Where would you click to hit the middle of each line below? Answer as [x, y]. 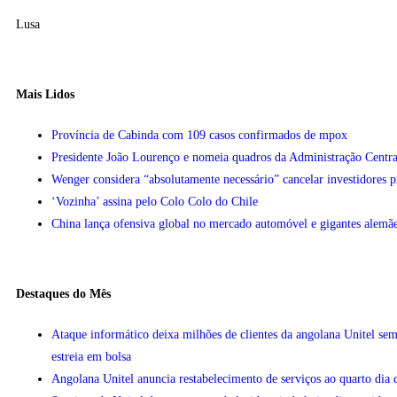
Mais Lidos [45, 95]
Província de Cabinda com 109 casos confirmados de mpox [199, 135]
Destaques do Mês [63, 294]
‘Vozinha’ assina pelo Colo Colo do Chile [155, 201]
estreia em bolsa [91, 356]
